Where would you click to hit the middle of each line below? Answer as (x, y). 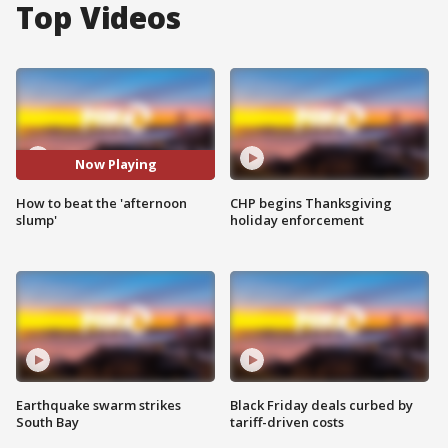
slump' (36, 219)
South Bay (47, 422)
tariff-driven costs (287, 422)
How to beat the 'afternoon (101, 202)
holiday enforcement (297, 219)
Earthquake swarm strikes (98, 405)
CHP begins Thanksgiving (311, 202)
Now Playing (115, 164)
